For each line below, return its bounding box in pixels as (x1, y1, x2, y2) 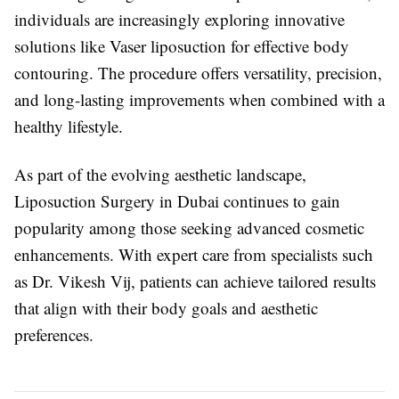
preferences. (14, 323, 94, 346)
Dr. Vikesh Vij (32, 270, 131, 292)
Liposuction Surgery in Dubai (14, 190, 219, 212)
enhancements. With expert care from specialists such (14, 243, 373, 265)
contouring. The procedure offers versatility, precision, (14, 61, 382, 84)
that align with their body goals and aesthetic (14, 297, 318, 319)
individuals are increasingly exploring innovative (14, 8, 345, 30)
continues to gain (219, 190, 340, 212)
